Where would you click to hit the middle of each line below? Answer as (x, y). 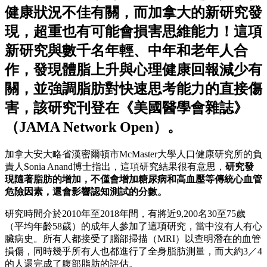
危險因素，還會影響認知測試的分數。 (86, 192)
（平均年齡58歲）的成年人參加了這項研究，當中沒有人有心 (133, 226)
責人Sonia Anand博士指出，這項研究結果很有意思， (115, 167)
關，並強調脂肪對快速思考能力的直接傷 (133, 89)
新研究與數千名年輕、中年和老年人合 (126, 51)
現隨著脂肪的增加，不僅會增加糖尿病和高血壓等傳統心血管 (133, 179)
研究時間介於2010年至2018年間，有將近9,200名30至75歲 (125, 214)
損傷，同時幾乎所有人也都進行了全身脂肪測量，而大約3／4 (133, 252)
